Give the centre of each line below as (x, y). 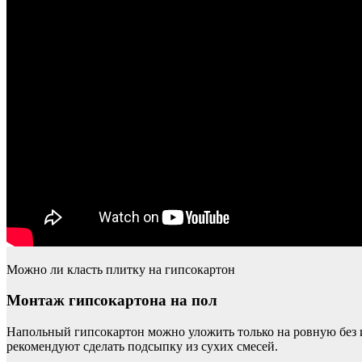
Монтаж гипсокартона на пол (112, 301)
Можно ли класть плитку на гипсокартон (121, 269)
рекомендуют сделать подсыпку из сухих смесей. (142, 347)
